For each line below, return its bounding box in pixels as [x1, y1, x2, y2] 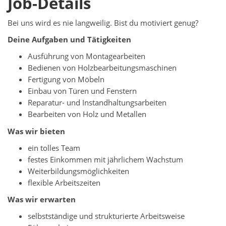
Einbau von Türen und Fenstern [28, 86, 137, 97]
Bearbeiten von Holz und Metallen [28, 109, 146, 120]
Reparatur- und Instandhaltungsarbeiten [28, 97, 166, 108]
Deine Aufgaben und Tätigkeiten [8, 34, 131, 45]
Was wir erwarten [8, 194, 76, 205]
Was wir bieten [8, 126, 65, 137]
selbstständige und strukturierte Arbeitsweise [28, 211, 185, 222]
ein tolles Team [28, 142, 80, 153]
